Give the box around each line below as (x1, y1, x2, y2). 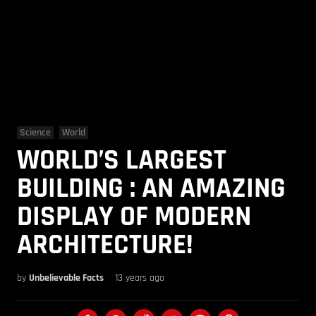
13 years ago (115, 272, 164, 284)
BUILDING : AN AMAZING (17, 171, 286, 207)
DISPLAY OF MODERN (17, 199, 251, 235)
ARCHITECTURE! (17, 227, 193, 263)
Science (20, 126, 51, 139)
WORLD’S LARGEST (17, 142, 226, 178)
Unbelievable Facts (29, 272, 104, 284)
